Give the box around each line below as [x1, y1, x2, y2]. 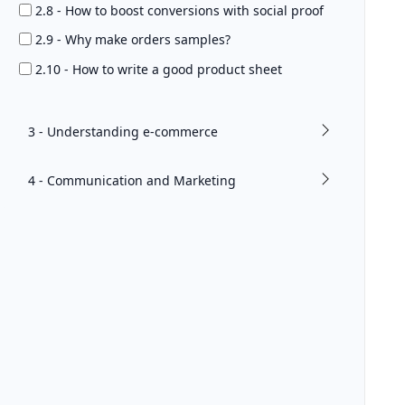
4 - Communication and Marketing [27, 172, 236, 189]
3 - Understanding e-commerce [27, 123, 218, 141]
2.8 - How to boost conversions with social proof [35, 2, 324, 20]
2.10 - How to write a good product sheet [35, 60, 282, 78]
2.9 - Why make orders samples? [35, 31, 231, 49]
